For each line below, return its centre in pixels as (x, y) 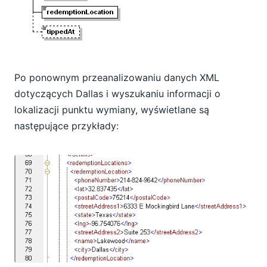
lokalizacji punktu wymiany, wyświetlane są (112, 109)
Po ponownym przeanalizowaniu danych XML (117, 77)
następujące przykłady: (66, 125)
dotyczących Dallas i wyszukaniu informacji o (117, 93)
